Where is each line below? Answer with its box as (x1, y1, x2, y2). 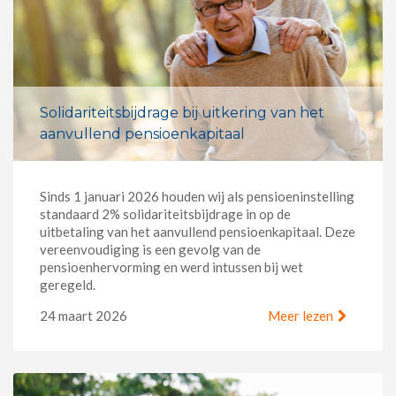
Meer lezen (268, 307, 333, 324)
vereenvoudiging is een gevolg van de (40, 240, 261, 257)
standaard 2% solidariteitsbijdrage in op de (40, 205, 291, 222)
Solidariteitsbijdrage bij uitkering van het (40, 103, 324, 121)
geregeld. (40, 276, 95, 293)
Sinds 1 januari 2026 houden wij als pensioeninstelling (40, 187, 354, 204)
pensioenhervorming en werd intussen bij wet (40, 258, 303, 275)
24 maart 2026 (40, 307, 127, 324)
